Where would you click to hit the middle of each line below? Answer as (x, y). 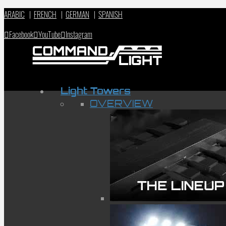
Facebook (21, 34)
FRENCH (45, 14)
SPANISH (110, 14)
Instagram (79, 34)
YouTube (49, 34)
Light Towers (96, 91)
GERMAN (77, 14)
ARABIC (14, 14)
